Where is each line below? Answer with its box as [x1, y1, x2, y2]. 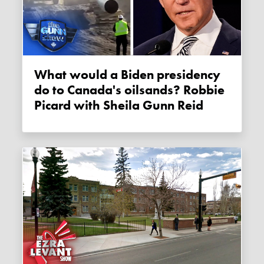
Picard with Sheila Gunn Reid [34, 97, 204, 114]
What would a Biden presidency [34, 66, 48, 83]
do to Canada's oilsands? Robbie [34, 81, 225, 98]
